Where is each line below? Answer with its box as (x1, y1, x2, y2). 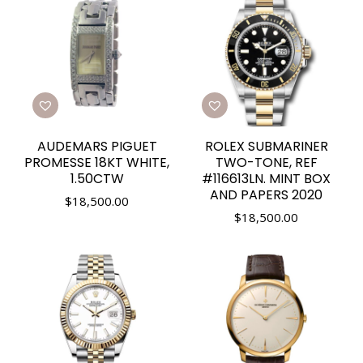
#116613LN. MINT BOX (202, 169, 331, 188)
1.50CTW (70, 169, 124, 188)
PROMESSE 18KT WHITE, (24, 153, 169, 172)
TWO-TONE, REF (215, 153, 318, 172)
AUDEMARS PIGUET (36, 137, 157, 156)
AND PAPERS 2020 (210, 186, 322, 204)
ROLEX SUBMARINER (204, 137, 328, 156)
